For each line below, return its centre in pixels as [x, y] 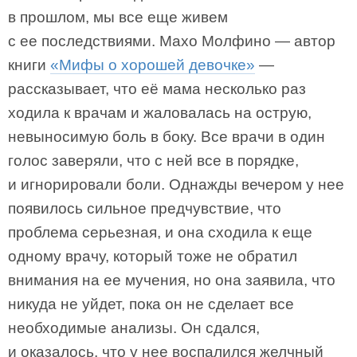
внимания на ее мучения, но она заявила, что [172, 280]
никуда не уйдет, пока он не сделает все [151, 304]
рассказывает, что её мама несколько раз [157, 89]
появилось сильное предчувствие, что [145, 208]
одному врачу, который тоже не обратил [153, 256]
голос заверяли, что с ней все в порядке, [153, 161]
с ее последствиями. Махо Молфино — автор [172, 41]
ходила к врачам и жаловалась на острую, [160, 113]
